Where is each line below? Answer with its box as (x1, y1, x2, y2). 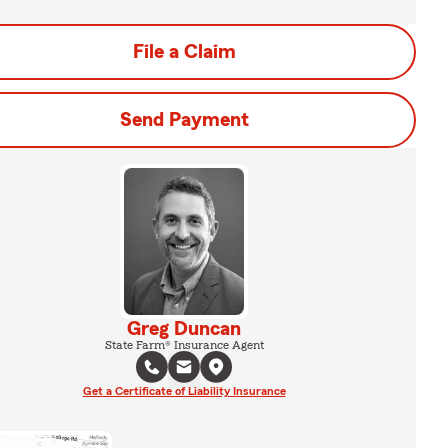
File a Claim (132, 42, 236, 62)
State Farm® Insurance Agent (104, 338, 264, 351)
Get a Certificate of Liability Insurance (82, 384, 286, 397)
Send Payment (119, 110, 249, 130)
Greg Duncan (127, 318, 241, 339)
